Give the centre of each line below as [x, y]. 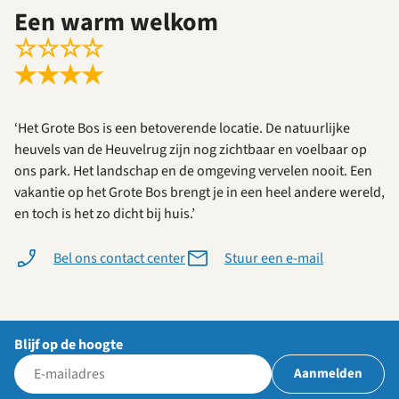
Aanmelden [328, 374]
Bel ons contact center [119, 259]
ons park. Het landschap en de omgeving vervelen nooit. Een [193, 171]
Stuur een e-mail [274, 259]
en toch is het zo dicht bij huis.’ [105, 214]
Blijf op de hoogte [69, 345]
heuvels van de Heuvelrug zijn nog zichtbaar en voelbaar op [191, 150]
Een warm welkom [116, 23]
